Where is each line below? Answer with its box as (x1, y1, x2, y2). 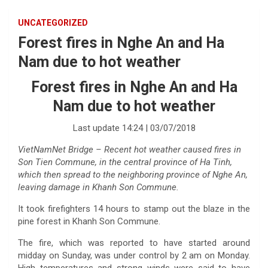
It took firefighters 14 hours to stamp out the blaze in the (18, 203, 250, 214)
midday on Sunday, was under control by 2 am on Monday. (18, 250, 250, 261)
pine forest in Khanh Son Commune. (18, 216, 160, 227)
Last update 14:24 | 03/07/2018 (72, 123, 196, 133)
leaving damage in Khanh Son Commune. (18, 182, 179, 193)
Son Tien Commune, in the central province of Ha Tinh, (18, 157, 232, 167)
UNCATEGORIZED (18, 18, 88, 28)
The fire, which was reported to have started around (18, 237, 250, 248)
